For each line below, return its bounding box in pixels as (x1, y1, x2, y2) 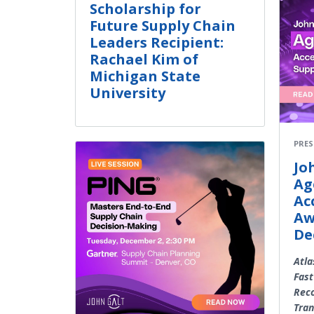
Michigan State (90, 66, 200, 86)
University (90, 83, 165, 102)
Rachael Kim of (90, 49, 198, 69)
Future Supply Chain (90, 15, 235, 35)
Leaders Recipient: (90, 32, 224, 52)
